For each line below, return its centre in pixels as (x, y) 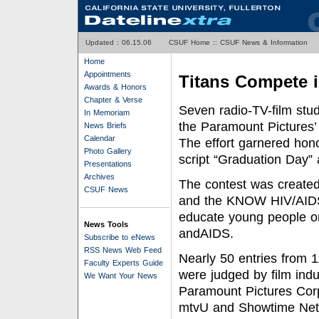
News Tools (106, 224)
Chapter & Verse (113, 100)
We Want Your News (121, 276)
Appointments (108, 74)
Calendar (100, 138)
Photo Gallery (108, 151)
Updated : (104, 42)
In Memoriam (107, 113)
